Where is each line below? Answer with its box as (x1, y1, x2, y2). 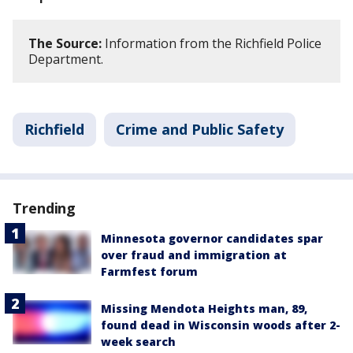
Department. (28, 50, 103, 68)
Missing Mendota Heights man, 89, (101, 301, 307, 316)
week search (101, 334, 176, 349)
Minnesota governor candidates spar (101, 231, 323, 246)
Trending (13, 199, 76, 217)
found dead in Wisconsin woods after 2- (101, 318, 340, 333)
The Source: (28, 35, 102, 52)
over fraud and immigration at (101, 247, 287, 262)
